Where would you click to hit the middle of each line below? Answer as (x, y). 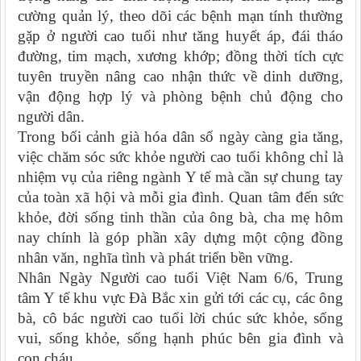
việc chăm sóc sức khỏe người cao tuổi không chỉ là (180, 157)
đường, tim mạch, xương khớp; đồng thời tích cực (180, 56)
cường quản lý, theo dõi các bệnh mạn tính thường (180, 16)
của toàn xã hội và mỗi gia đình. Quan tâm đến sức (180, 197)
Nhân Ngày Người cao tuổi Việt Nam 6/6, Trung (180, 278)
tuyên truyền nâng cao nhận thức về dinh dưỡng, (180, 77)
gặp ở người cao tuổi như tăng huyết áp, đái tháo (180, 36)
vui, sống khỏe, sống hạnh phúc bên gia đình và (180, 338)
